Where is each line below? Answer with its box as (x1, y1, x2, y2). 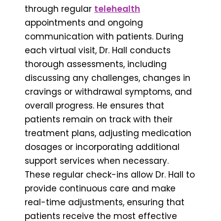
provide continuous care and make (25, 182, 176, 194)
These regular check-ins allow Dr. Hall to (25, 168, 195, 181)
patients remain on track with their (25, 113, 173, 125)
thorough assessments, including (25, 58, 167, 70)
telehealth (94, 2, 140, 15)
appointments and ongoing (25, 16, 143, 29)
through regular (25, 2, 94, 15)
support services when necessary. (25, 154, 169, 167)
